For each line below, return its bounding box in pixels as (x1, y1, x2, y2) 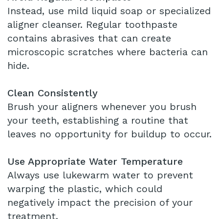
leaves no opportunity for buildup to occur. (7, 128, 212, 140)
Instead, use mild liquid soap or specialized (7, 5, 211, 17)
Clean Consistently (7, 87, 98, 99)
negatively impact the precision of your (7, 197, 193, 209)
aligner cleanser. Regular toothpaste (7, 19, 177, 31)
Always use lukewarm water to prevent (7, 169, 193, 181)
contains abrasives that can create (7, 32, 171, 44)
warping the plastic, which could (7, 183, 162, 195)
